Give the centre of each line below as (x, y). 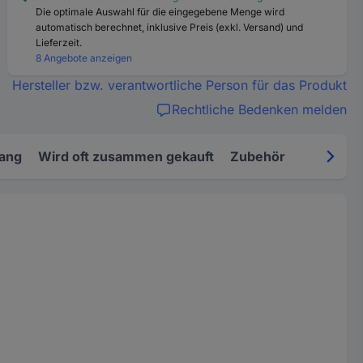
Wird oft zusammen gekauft (126, 156)
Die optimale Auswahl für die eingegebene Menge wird (160, 12)
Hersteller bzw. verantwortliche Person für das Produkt (179, 85)
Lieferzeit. (59, 43)
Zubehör (258, 156)
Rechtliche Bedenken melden (259, 109)
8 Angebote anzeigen (84, 58)
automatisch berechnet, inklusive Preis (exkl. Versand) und (170, 27)
